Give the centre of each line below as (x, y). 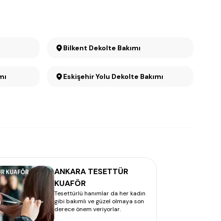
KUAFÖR (70, 183)
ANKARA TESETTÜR (91, 171)
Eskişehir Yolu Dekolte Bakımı (113, 76)
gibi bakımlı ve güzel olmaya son (99, 201)
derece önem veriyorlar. (88, 209)
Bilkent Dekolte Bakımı (102, 48)
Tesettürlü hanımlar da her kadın (100, 193)
